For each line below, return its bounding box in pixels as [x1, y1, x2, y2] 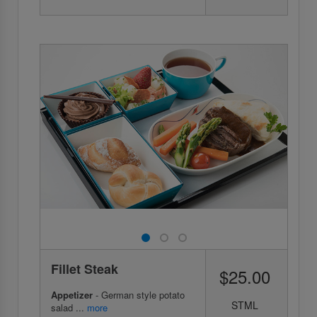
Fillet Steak [51, 259, 118, 278]
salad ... [51, 300, 87, 314]
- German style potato [93, 287, 185, 301]
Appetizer [51, 287, 93, 301]
